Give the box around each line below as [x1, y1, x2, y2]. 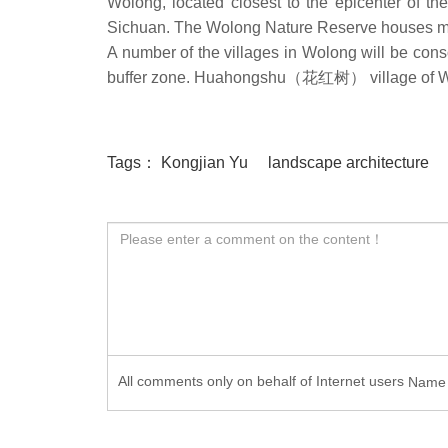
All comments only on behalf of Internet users [118, 373, 404, 389]
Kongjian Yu [161, 154, 248, 171]
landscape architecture [268, 154, 429, 171]
